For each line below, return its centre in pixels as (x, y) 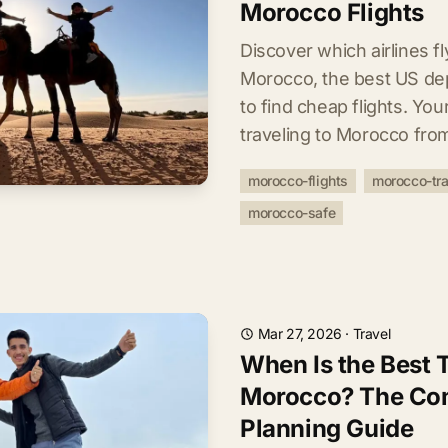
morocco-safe (292, 212)
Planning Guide (327, 428)
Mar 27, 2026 (299, 333)
